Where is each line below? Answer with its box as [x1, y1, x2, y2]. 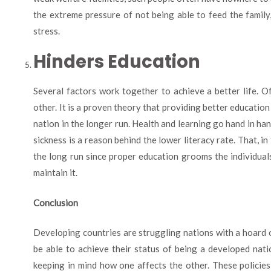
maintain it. [33, 167, 78, 178]
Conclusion [33, 197, 79, 208]
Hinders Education [33, 49, 201, 74]
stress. [33, 25, 60, 36]
